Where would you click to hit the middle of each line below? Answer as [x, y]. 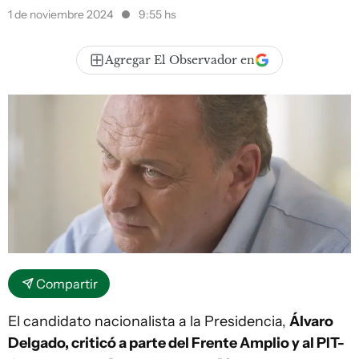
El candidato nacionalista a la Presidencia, [149, 322]
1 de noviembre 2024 [62, 14]
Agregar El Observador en [180, 60]
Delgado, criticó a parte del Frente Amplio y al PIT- [176, 343]
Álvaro [311, 322]
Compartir [67, 284]
